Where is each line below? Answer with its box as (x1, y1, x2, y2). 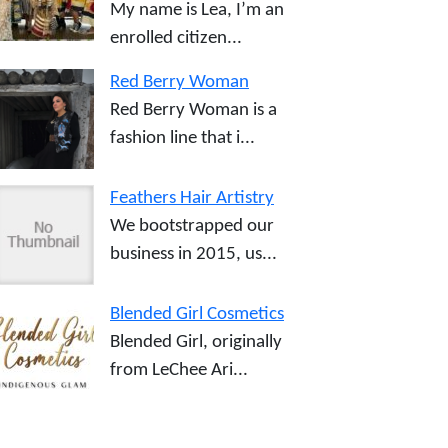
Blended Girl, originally (110, 333, 282, 352)
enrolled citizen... (110, 29, 242, 48)
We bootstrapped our (110, 217, 274, 236)
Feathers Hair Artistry (110, 189, 274, 208)
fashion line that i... (110, 129, 255, 148)
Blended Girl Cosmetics (110, 305, 284, 324)
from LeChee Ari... (110, 361, 248, 380)
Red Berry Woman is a (110, 101, 277, 120)
